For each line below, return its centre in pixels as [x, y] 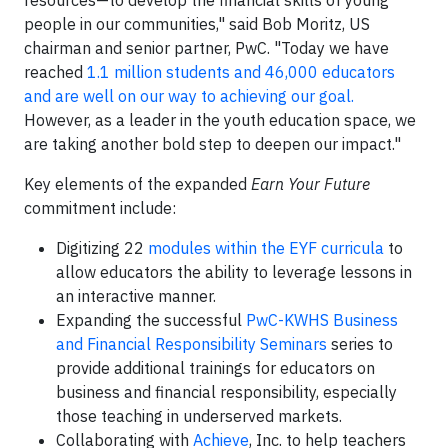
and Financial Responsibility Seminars [191, 344]
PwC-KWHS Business [322, 320]
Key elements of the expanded [137, 184]
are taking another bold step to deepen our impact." [212, 144]
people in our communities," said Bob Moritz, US [197, 24]
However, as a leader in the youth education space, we [220, 120]
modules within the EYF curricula [266, 248]
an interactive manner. [136, 296]
